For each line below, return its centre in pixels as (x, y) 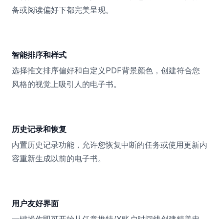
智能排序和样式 (39, 55)
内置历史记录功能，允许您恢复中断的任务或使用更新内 (109, 145)
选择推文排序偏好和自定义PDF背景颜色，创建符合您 (106, 70)
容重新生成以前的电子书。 (59, 158)
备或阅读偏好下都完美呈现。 (63, 10)
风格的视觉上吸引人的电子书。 (66, 84)
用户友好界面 (35, 203)
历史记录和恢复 (39, 129)
